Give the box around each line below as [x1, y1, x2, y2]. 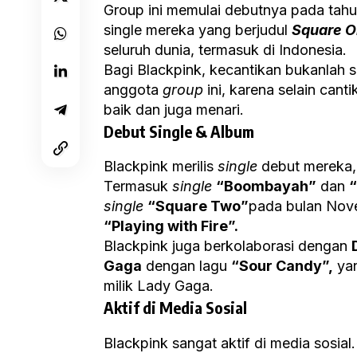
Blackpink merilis [104, 158, 218, 175]
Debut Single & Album [104, 121, 254, 142]
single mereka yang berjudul [104, 22, 292, 39]
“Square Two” [147, 198, 249, 215]
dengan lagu [142, 257, 231, 275]
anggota [104, 81, 163, 99]
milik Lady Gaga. [104, 277, 214, 295]
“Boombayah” [216, 178, 316, 195]
